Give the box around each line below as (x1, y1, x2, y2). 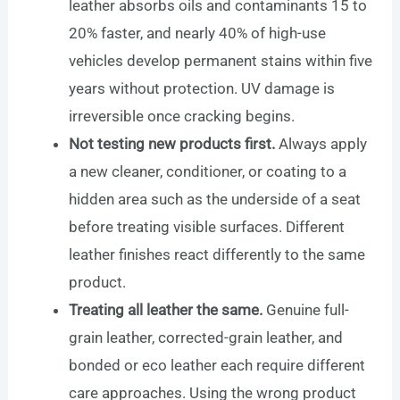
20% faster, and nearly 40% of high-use (69, 24, 327, 43)
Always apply (275, 135, 368, 154)
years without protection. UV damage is (69, 79, 336, 98)
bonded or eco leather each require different (69, 356, 366, 375)
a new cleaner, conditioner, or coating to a (69, 162, 347, 181)
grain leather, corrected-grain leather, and (69, 329, 344, 347)
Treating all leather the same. (69, 301, 263, 320)
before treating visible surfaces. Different (69, 218, 346, 237)
